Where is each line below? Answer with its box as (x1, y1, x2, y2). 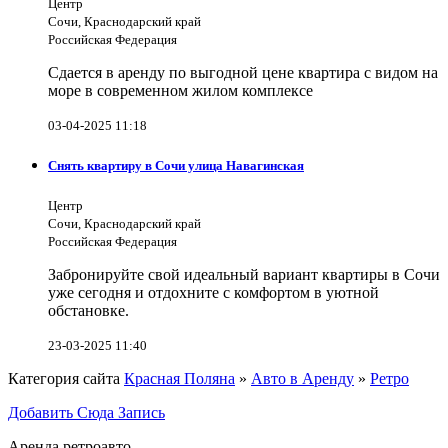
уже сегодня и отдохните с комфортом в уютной (48, 284, 379, 302)
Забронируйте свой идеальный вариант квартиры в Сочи (48, 266, 440, 284)
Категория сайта (8, 370, 124, 388)
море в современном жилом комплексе (48, 82, 313, 100)
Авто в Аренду (251, 370, 354, 388)
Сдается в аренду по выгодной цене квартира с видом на (48, 64, 438, 82)
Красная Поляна (124, 370, 235, 388)
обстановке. (48, 302, 129, 320)
